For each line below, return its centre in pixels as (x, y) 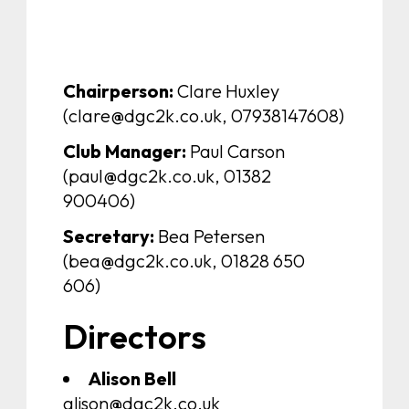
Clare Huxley (226, 90)
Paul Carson (236, 151)
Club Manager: (125, 151)
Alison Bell (132, 378)
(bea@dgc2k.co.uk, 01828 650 (184, 260)
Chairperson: (118, 90)
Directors (135, 336)
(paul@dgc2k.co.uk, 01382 (167, 175)
